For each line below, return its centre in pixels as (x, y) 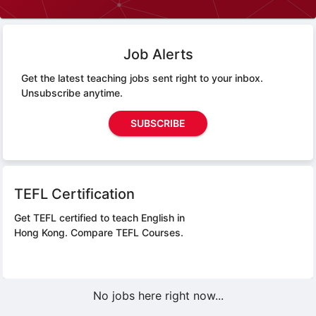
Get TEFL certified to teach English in (100, 217)
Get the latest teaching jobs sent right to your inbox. (142, 78)
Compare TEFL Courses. (126, 232)
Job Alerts (158, 54)
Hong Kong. (41, 232)
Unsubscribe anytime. (72, 93)
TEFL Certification (75, 194)
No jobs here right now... (158, 295)
